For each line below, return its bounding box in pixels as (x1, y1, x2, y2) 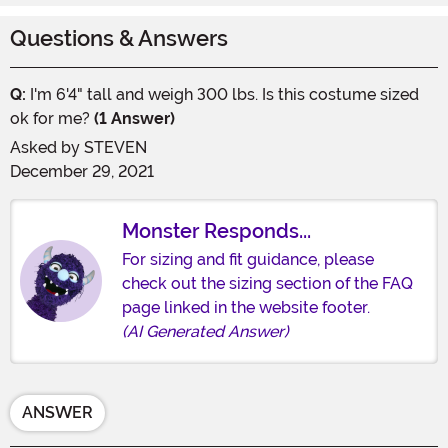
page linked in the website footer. (122, 297, 370, 317)
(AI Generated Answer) (122, 321, 289, 341)
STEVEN (84, 137, 147, 157)
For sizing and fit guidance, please (122, 249, 374, 269)
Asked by (10, 137, 84, 157)
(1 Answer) (94, 108, 175, 128)
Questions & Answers (10, 25, 228, 51)
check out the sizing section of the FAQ (122, 273, 413, 293)
